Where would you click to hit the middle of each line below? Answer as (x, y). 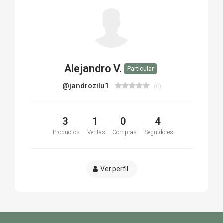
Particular (140, 68)
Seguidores (159, 132)
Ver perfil (114, 168)
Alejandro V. (93, 68)
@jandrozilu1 (86, 85)
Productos (66, 132)
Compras (124, 132)
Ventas (96, 132)
